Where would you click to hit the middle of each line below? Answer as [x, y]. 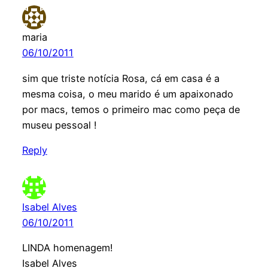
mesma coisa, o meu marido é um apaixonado [127, 94]
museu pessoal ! [59, 125]
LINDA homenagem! [67, 247]
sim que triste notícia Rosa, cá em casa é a [121, 78]
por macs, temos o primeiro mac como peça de [131, 109]
